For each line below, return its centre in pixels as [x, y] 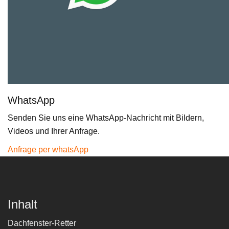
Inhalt [22, 204]
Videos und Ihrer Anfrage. [54, 131]
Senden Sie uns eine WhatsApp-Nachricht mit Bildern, [106, 118]
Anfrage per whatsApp [48, 150]
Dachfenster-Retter [42, 223]
